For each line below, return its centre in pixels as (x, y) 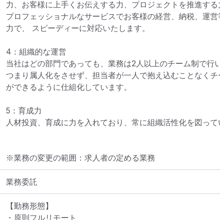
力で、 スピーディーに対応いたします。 (78, 28)
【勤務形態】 (29, 206)
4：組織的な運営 (36, 52)
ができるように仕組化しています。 (69, 87)
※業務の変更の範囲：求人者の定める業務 (81, 158)
